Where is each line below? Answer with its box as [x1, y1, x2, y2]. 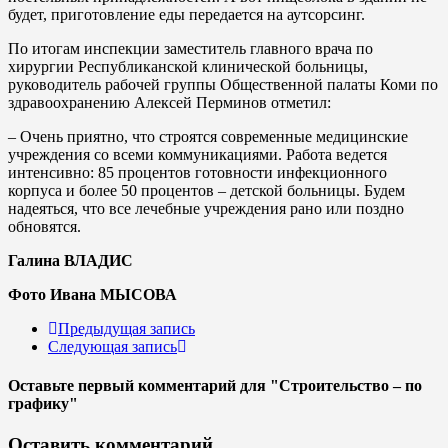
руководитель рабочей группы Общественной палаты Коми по [8, 75, 438, 93]
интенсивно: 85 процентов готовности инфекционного [8, 163, 387, 181]
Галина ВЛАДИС [8, 251, 133, 269]
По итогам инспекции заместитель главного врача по [8, 39, 373, 57]
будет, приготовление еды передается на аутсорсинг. [8, 5, 365, 23]
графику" [8, 395, 78, 413]
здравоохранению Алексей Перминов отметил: [8, 93, 331, 111]
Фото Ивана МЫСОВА [8, 285, 177, 303]
